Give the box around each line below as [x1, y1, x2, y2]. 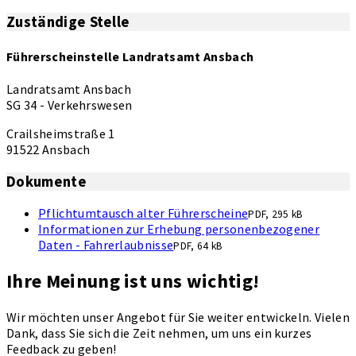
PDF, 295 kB [248, 207, 304, 222]
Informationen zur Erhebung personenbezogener [38, 221, 320, 238]
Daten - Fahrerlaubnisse [38, 237, 174, 253]
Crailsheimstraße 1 [6, 125, 115, 141]
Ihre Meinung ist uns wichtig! [6, 269, 260, 294]
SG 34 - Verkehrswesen [6, 96, 133, 113]
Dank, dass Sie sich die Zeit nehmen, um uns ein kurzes [6, 325, 312, 342]
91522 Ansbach [6, 141, 91, 157]
